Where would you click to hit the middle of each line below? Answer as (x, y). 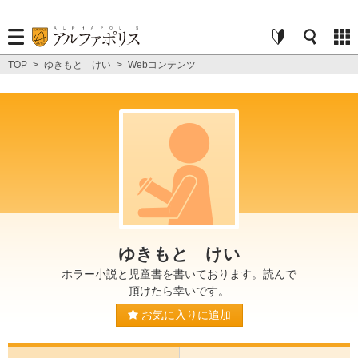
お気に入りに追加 (184, 314)
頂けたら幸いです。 (179, 291)
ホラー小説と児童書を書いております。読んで (179, 274)
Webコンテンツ (162, 65)
